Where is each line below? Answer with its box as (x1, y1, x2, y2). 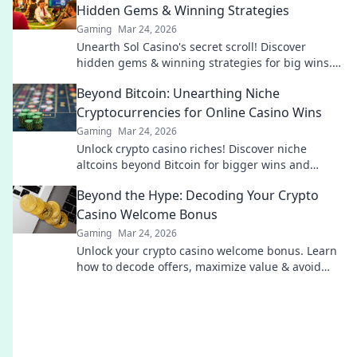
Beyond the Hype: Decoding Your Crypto (76, 186, 319, 204)
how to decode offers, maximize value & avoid (76, 259, 321, 274)
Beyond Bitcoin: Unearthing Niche (76, 84, 280, 102)
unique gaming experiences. (76, 173, 230, 188)
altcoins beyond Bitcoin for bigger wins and (76, 157, 310, 172)
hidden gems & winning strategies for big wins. (76, 55, 332, 70)
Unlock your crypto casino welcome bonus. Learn (76, 243, 337, 258)
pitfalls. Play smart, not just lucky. (76, 275, 255, 290)
